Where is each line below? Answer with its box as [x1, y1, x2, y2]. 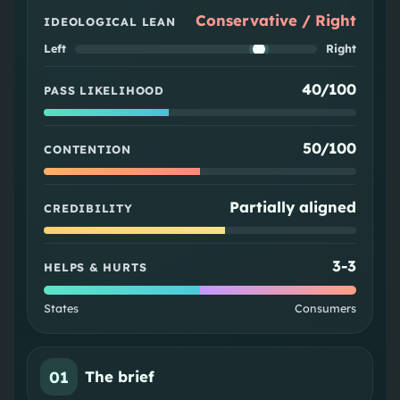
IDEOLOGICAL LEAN [44, 14, 176, 29]
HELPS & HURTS [44, 260, 147, 275]
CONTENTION [44, 142, 131, 157]
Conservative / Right [195, 11, 356, 30]
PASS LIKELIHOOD [44, 83, 164, 98]
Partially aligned [229, 197, 356, 217]
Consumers [294, 301, 356, 316]
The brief [85, 367, 155, 387]
